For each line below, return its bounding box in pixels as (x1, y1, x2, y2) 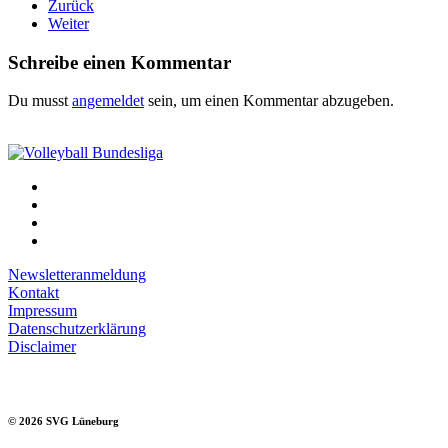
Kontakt (8, 284, 59, 302)
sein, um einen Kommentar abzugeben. (144, 92, 394, 110)
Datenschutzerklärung (8, 320, 146, 338)
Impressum (8, 302, 77, 320)
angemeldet (72, 92, 144, 110)
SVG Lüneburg (43, 415, 119, 428)
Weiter (48, 14, 89, 32)
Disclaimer (8, 338, 76, 356)
